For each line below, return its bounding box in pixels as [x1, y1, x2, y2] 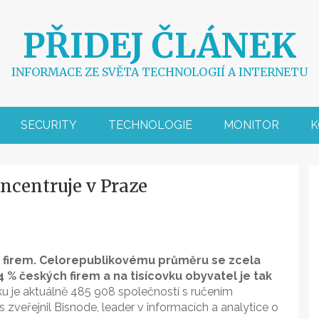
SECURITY [21, 118, 77, 132]
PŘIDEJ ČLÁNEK [23, 24, 296, 67]
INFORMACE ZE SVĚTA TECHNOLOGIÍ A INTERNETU [11, 65, 308, 79]
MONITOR [224, 118, 279, 132]
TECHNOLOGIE [108, 118, 192, 132]
